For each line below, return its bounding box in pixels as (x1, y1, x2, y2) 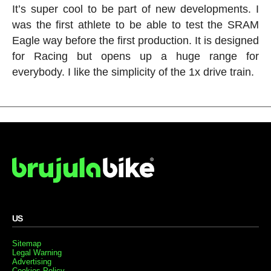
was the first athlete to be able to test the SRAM (11, 18, 260, 31)
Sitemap (11, 238, 41, 248)
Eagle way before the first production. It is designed (11, 34, 260, 47)
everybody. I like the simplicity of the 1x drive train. (11, 65, 254, 78)
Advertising (11, 256, 51, 266)
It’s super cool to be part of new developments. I (11, 2, 260, 15)
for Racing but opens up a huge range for (11, 50, 260, 62)
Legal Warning (11, 247, 62, 257)
